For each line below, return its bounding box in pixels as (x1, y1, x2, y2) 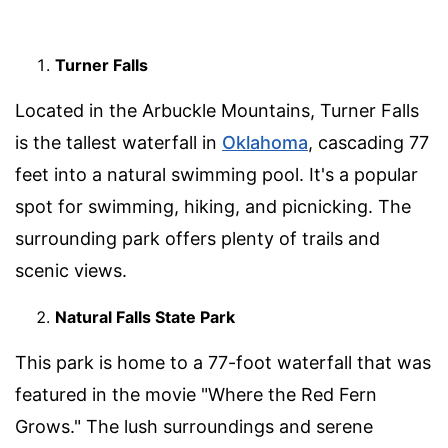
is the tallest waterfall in (15, 131, 222, 153)
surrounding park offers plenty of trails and (15, 227, 380, 249)
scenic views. (15, 259, 127, 281)
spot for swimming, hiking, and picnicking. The (15, 195, 411, 217)
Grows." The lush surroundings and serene (15, 415, 373, 437)
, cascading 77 (308, 131, 429, 153)
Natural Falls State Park (55, 306, 235, 327)
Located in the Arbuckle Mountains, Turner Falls (15, 99, 419, 121)
